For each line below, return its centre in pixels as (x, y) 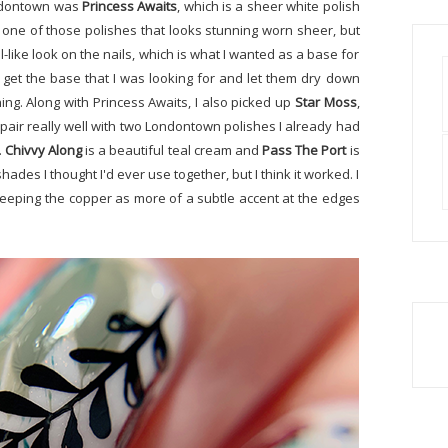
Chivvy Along (43, 150)
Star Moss (325, 102)
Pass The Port (304, 150)
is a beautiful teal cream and (172, 150)
